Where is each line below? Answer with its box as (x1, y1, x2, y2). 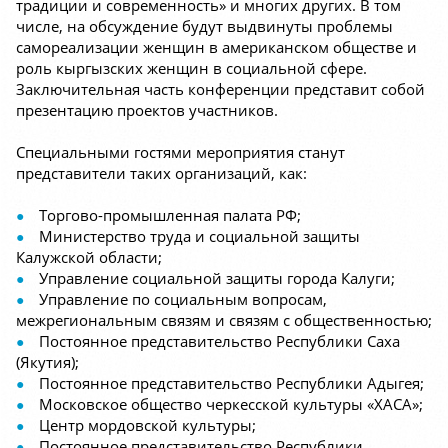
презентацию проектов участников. (16, 100, 278, 121)
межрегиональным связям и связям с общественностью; (16, 310, 432, 331)
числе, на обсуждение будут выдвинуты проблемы (16, 16, 393, 37)
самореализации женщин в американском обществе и (16, 37, 417, 58)
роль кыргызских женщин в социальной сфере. (16, 58, 367, 79)
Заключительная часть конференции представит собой (16, 79, 425, 100)
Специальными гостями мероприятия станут (16, 142, 345, 163)
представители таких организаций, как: (16, 163, 307, 184)
